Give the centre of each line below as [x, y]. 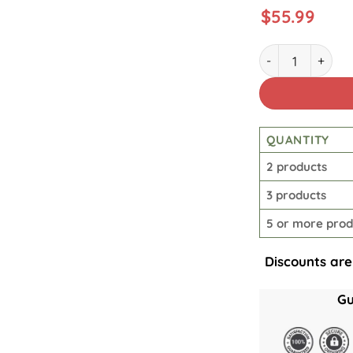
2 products [297, 167]
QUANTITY [298, 140]
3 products [296, 195]
